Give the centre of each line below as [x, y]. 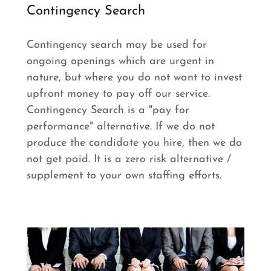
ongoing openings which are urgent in [120, 61]
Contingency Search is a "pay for [108, 110]
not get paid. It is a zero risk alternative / [129, 159]
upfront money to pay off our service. [118, 94]
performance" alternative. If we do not [121, 126]
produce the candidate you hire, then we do [134, 143]
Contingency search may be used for [117, 45]
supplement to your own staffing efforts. [126, 175]
